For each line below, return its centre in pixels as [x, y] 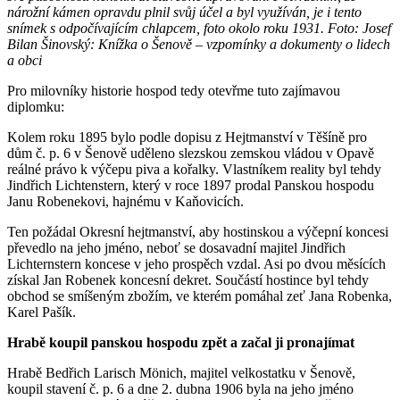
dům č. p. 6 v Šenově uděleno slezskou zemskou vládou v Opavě [191, 153]
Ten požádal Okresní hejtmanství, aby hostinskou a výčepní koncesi [198, 231]
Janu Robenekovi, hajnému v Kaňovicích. [125, 201]
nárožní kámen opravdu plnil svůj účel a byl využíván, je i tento [184, 12]
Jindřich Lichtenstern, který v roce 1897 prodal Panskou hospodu [191, 185]
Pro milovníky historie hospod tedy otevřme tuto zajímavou [174, 90]
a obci [25, 60]
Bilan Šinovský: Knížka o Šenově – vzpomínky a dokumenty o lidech [199, 44]
